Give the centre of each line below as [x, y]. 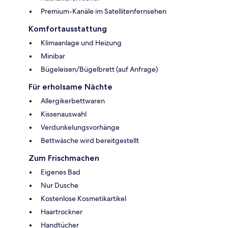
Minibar [53, 56]
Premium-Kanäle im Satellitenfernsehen [104, 11]
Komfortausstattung [68, 28]
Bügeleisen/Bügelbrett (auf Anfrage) [99, 69]
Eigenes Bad [61, 172]
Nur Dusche [60, 185]
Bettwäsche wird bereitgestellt [90, 140]
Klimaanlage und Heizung [81, 42]
